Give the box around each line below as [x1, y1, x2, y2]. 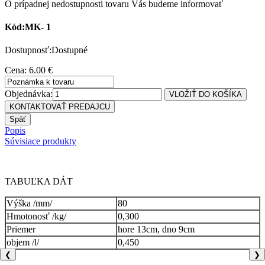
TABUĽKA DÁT [5, 176, 73, 187]
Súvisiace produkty [5, 136, 76, 147]
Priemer [7, 224, 35, 235]
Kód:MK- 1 [5, 21, 51, 32]
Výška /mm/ [7, 198, 52, 209]
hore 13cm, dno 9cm [118, 224, 195, 235]
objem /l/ [7, 237, 39, 248]
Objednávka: [5, 89, 53, 99]
